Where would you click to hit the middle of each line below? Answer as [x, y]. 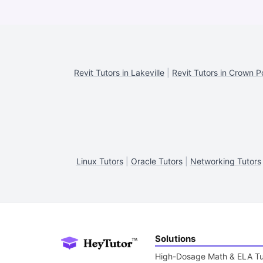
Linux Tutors [100, 161]
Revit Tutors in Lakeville [119, 73]
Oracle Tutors [156, 161]
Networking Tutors [225, 161]
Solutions [176, 239]
